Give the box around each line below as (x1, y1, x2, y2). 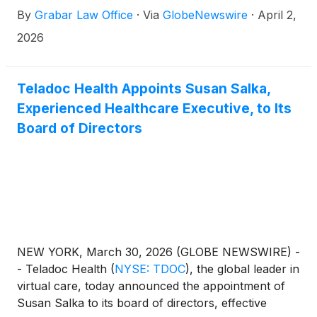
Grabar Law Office (35, 8, 133, 22)
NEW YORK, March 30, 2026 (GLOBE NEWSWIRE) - (17, 245, 300, 259)
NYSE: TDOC (115, 262, 185, 276)
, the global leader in (190, 262, 299, 276)
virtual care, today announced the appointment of (17, 279, 285, 293)
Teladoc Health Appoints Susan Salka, (17, 80, 270, 97)
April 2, (258, 8, 296, 22)
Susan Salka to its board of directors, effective (17, 296, 267, 310)
